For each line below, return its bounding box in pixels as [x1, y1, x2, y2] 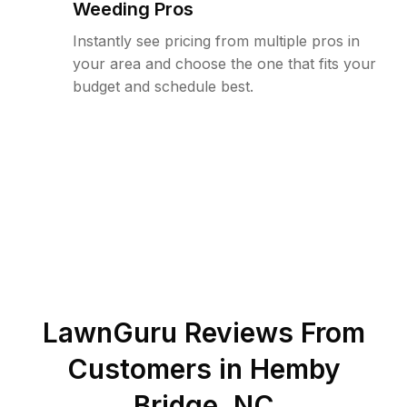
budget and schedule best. [73, 77, 253, 95]
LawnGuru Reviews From [42, 316, 365, 349]
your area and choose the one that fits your [73, 55, 376, 73]
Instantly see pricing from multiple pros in [73, 32, 360, 50]
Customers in [66, 352, 250, 385]
